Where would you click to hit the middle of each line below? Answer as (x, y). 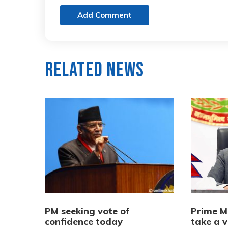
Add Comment (105, 15)
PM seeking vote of (87, 211)
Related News (94, 70)
